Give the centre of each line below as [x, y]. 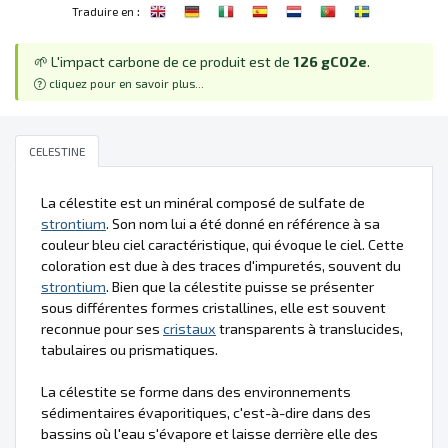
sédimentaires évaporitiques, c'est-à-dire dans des [206, 413]
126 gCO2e [330, 62]
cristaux [189, 329]
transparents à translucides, [309, 329]
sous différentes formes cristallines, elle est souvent [213, 308]
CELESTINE [56, 150]
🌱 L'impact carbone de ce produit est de [163, 62]
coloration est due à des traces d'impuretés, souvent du [221, 266]
